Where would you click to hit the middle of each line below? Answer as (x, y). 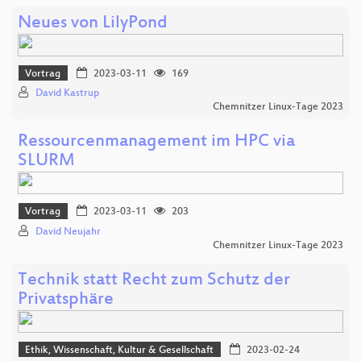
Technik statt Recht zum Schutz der (154, 280)
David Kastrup (67, 94)
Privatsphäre (66, 300)
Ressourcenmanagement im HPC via (156, 143)
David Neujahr (68, 232)
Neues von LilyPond (93, 23)
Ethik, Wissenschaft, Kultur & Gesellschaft (120, 350)
